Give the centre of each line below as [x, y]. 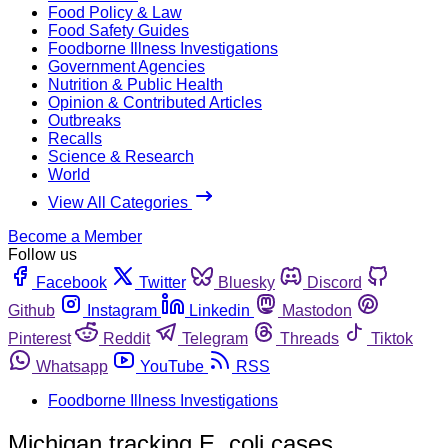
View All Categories [120, 202]
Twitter [162, 282]
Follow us [42, 254]
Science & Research [121, 156]
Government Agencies [126, 66]
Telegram [215, 338]
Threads [309, 338]
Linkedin [219, 310]
